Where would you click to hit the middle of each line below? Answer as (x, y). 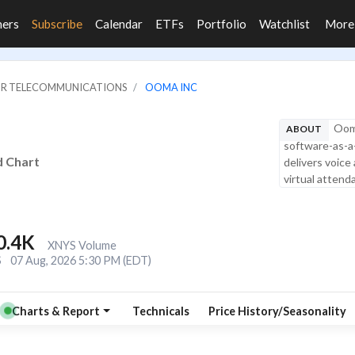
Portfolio (221, 24)
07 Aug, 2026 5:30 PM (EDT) (80, 260)
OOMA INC (171, 87)
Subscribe (57, 24)
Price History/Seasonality (277, 311)
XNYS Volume (82, 245)
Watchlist (284, 24)
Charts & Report (56, 311)
